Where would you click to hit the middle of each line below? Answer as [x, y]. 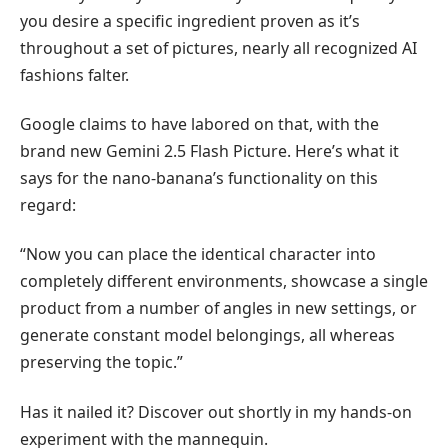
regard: [48, 204]
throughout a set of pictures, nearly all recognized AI [218, 47]
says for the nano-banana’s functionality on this [199, 177]
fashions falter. [74, 74]
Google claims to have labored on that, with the [199, 123]
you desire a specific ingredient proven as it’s [190, 20]
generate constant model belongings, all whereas [207, 335]
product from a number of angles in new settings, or [218, 308]
